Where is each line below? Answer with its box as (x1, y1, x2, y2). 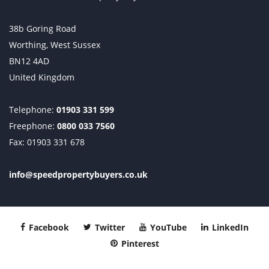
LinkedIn (210, 222, 249, 234)
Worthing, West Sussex (9, 39, 100, 51)
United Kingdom (9, 71, 74, 83)
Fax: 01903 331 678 (9, 136, 85, 148)
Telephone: (9, 104, 56, 116)
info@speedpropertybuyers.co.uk (9, 169, 148, 181)
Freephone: (9, 120, 57, 132)
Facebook (26, 222, 69, 234)
